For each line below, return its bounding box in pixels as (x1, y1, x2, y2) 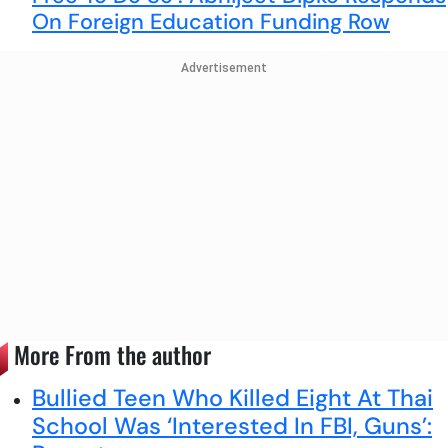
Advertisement (181, 60, 267, 75)
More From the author (8, 337, 211, 373)
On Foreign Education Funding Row (32, 6, 390, 36)
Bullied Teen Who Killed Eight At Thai (32, 382, 433, 413)
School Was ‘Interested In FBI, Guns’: (32, 410, 432, 441)
